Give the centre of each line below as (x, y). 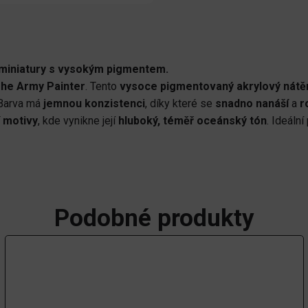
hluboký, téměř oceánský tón (192, 120)
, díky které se (180, 103)
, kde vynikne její (78, 120)
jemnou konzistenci (94, 103)
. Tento (102, 86)
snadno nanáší (252, 103)
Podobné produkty (154, 218)
